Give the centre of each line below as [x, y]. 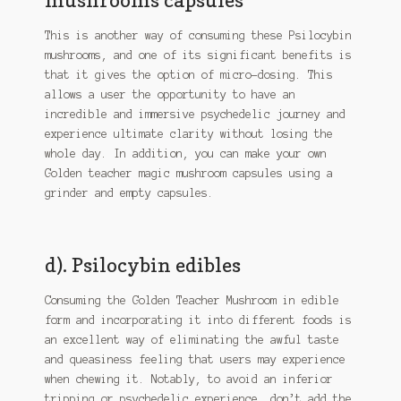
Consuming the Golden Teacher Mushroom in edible [192, 300]
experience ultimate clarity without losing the [188, 134]
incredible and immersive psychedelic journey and [195, 115]
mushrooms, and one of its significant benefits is [198, 55]
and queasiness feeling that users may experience [195, 359]
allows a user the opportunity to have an [170, 95]
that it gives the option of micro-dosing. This [188, 75]
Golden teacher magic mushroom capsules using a [188, 174]
